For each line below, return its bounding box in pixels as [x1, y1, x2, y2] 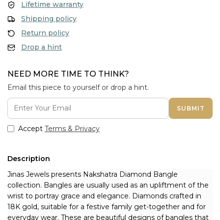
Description [7, 154, 50, 163]
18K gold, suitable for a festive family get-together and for [7, 202, 206, 211]
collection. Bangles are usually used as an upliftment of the [7, 181, 209, 190]
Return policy [21, 28, 69, 37]
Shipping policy [21, 14, 77, 23]
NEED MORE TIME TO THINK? [7, 69, 129, 79]
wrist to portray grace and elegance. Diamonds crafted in [7, 192, 201, 200]
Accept [18, 124, 45, 133]
